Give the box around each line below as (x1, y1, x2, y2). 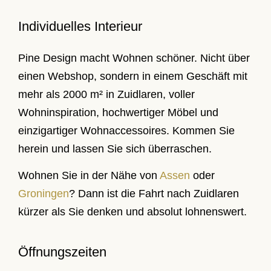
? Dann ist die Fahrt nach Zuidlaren (69, 188, 239, 200)
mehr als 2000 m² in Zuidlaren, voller (18, 88, 195, 100)
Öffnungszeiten (18, 244, 106, 260)
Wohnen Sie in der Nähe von (18, 169, 160, 182)
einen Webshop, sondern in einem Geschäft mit (18, 70, 247, 82)
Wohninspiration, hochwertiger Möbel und (18, 106, 218, 119)
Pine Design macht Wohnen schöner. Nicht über (18, 51, 250, 64)
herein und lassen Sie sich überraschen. (18, 142, 212, 155)
